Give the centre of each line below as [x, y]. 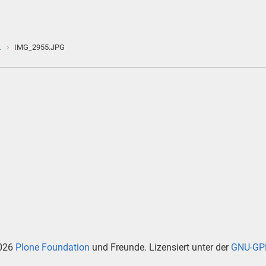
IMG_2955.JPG [40, 47]
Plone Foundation [53, 248]
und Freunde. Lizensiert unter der [161, 248]
